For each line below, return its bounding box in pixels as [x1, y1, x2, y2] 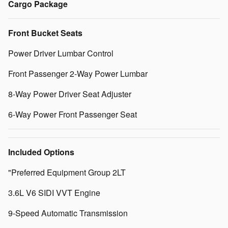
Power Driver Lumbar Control [8, 47, 113, 59]
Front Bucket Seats [8, 26, 82, 39]
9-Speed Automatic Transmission [8, 207, 128, 219]
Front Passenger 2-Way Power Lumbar [8, 67, 148, 79]
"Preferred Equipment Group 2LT [8, 166, 126, 178]
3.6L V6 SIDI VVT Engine [8, 186, 100, 198]
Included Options [8, 146, 74, 158]
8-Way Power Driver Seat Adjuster [8, 88, 131, 100]
